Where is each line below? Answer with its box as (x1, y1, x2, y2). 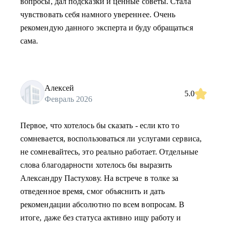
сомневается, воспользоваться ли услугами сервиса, (20, 134, 202, 143)
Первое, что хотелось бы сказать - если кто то (20, 121, 179, 130)
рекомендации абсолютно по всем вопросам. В (20, 200, 185, 209)
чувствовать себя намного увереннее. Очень (20, 10, 176, 19)
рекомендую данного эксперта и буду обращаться (20, 23, 193, 32)
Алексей (45, 83, 74, 92)
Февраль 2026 (45, 94, 92, 103)
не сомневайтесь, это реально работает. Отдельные (20, 147, 198, 156)
